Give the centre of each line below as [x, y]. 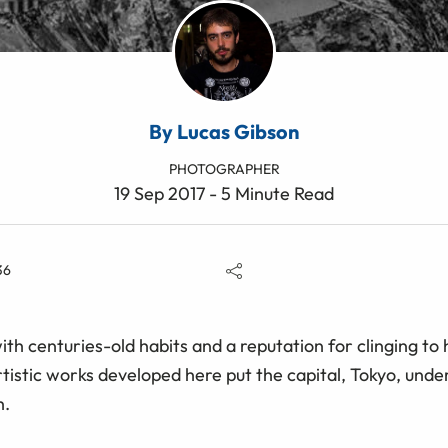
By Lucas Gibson [224, 131]
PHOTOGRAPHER [224, 168]
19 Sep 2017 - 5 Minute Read [224, 193]
